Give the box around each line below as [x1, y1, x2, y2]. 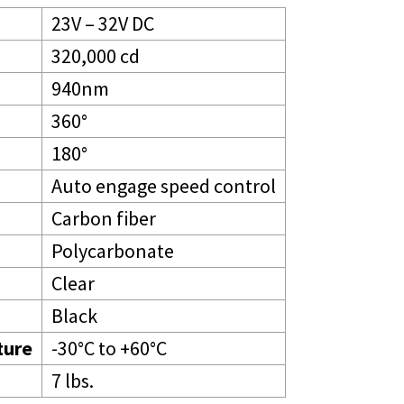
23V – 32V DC [51, 11, 154, 37]
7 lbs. [51, 368, 94, 394]
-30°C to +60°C [51, 335, 167, 362]
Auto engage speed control [51, 173, 276, 199]
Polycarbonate [51, 238, 174, 264]
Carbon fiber [51, 206, 156, 232]
